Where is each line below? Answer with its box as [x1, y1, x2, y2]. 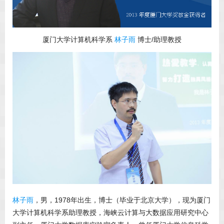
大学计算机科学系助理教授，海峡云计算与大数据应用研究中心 [12, 208, 208, 217]
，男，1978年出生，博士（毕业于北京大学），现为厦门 [33, 196, 210, 204]
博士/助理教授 [135, 35, 181, 43]
